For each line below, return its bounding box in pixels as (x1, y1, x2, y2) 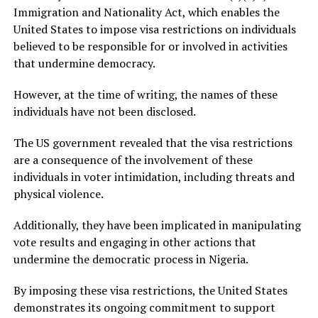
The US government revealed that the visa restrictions (13, 134, 292, 150)
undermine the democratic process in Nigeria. (13, 251, 248, 267)
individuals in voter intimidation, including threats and (13, 168, 295, 185)
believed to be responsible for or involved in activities (13, 38, 287, 54)
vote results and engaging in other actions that (13, 234, 256, 250)
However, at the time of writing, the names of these (13, 86, 278, 102)
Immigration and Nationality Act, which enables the (13, 4, 280, 20)
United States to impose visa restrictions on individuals (13, 21, 296, 37)
